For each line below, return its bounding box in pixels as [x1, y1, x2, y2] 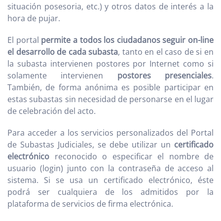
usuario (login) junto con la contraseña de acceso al [7, 163, 214, 174]
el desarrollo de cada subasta [7, 46, 118, 57]
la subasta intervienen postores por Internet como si [7, 58, 214, 69]
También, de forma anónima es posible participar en [7, 82, 214, 93]
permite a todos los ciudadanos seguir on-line [41, 35, 214, 45]
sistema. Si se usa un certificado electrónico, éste [7, 175, 214, 185]
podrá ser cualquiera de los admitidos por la [7, 186, 214, 197]
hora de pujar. [7, 13, 60, 24]
